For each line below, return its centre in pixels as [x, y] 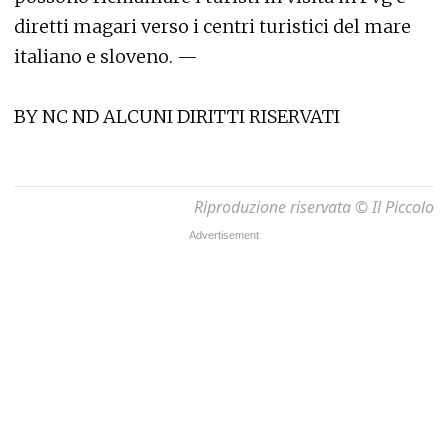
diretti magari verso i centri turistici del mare [212, 26]
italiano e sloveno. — [106, 56]
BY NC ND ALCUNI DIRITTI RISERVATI [177, 116]
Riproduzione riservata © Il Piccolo [314, 207]
